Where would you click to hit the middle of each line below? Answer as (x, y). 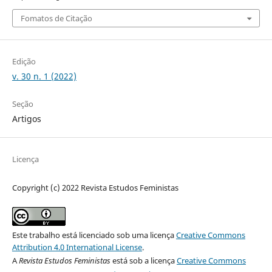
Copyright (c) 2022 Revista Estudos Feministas (95, 187)
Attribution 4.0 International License (77, 247)
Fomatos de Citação (56, 18)
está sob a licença (143, 260)
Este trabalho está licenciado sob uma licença (94, 235)
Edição (24, 61)
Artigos (26, 118)
